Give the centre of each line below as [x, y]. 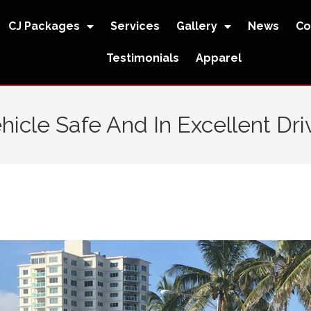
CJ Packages [44, 26]
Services [135, 26]
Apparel [218, 58]
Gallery [197, 26]
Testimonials [142, 58]
